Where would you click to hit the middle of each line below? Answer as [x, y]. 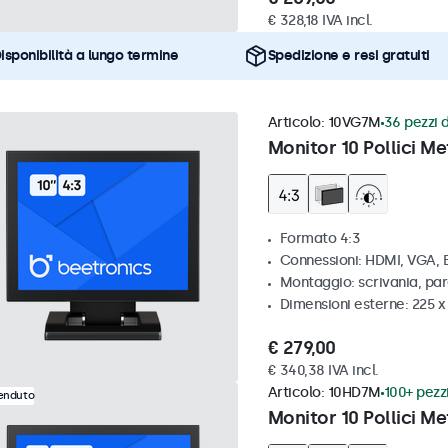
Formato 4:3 [319, 239]
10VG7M [354, 123]
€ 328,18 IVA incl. [320, 21]
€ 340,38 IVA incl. [323, 371]
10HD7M [354, 393]
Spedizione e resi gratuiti [348, 56]
